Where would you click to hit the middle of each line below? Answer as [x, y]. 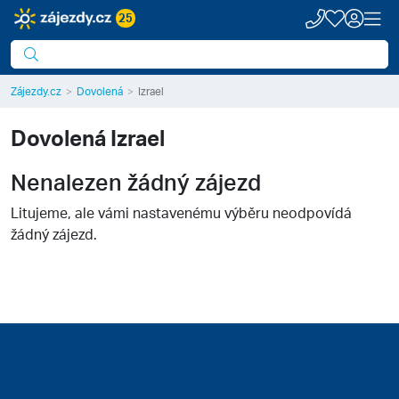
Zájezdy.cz [36, 91]
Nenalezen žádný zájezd [136, 182]
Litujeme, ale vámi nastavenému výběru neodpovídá [181, 212]
